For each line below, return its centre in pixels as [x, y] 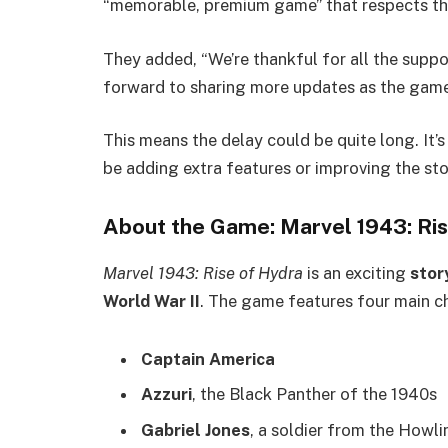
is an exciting [356, 273]
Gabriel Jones [195, 429]
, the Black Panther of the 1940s [314, 394]
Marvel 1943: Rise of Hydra [203, 273]
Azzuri [166, 394]
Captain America [208, 359]
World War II [151, 301]
